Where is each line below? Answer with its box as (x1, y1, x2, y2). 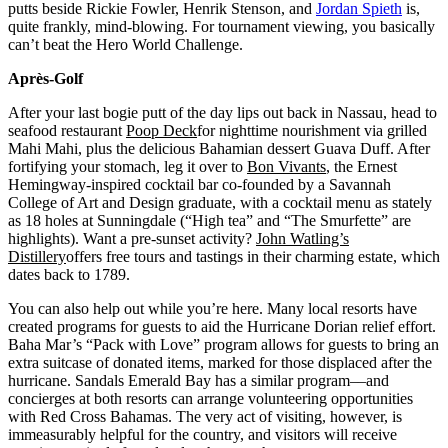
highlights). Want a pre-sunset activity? (8, 230, 256, 248)
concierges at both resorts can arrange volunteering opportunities (8, 390, 413, 408)
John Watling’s (256, 230, 349, 248)
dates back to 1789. (8, 266, 130, 284)
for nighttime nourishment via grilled (197, 122, 427, 140)
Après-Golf (8, 70, 83, 88)
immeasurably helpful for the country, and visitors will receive (8, 426, 397, 444)
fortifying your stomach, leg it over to (8, 158, 247, 176)
